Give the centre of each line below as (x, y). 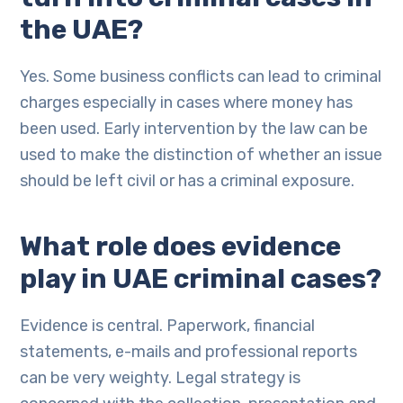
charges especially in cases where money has (187, 103)
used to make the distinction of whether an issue (201, 155)
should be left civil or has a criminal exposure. (188, 181)
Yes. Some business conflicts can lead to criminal (201, 76)
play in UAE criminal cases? (201, 279)
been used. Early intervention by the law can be (194, 129)
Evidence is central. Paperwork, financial (168, 326)
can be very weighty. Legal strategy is (161, 378)
